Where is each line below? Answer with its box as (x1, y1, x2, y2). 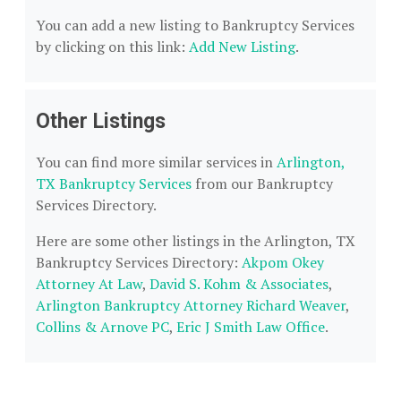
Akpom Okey (242, 252, 324, 272)
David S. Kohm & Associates (149, 274, 328, 294)
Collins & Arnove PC (36, 317, 169, 337)
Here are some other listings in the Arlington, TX (36, 231, 355, 251)
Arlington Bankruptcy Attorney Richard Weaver (36, 295, 346, 315)
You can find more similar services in (36, 152, 277, 172)
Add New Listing (189, 37, 295, 56)
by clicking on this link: (36, 37, 189, 56)
